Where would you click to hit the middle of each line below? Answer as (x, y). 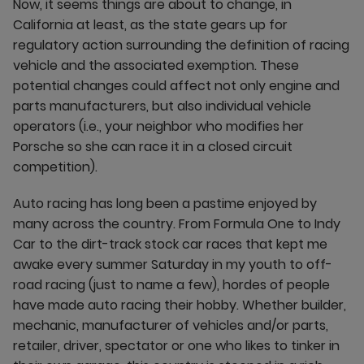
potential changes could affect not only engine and (176, 86)
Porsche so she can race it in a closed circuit (153, 147)
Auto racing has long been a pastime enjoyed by (165, 204)
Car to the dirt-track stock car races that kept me (170, 244)
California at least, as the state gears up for (150, 25)
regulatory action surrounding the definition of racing (181, 45)
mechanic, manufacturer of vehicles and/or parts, (171, 325)
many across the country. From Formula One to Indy (177, 224)
